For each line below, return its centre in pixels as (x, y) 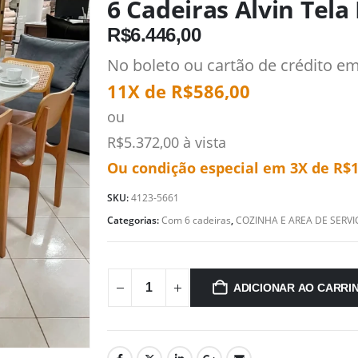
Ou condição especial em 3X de (220, 167)
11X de (139, 91)
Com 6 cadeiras (196, 220)
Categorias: (134, 220)
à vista (203, 142)
